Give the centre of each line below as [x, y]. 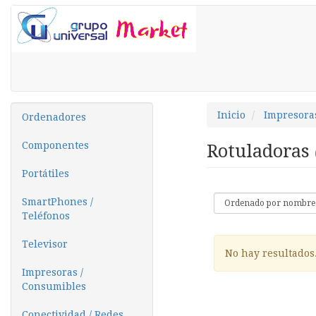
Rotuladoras [260, 151]
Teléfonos [46, 216]
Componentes [55, 145]
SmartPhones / [57, 202]
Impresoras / [53, 272]
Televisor [45, 244]
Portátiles [45, 174]
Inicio [231, 115]
